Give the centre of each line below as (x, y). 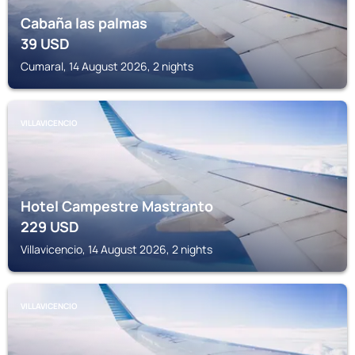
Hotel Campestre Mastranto (117, 206)
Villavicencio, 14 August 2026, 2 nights (116, 249)
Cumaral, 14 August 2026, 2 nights (107, 66)
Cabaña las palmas (84, 23)
